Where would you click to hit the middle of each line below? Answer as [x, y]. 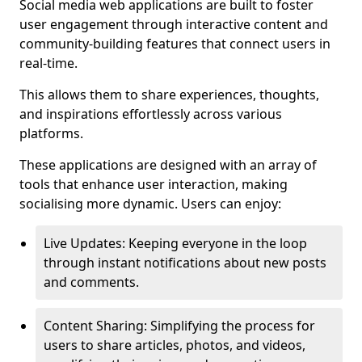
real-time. [48, 63]
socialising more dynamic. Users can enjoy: [150, 204]
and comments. [91, 282]
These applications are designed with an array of [168, 165]
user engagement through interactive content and [174, 24]
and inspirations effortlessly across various [151, 114]
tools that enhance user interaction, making [154, 184]
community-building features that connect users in [175, 44]
